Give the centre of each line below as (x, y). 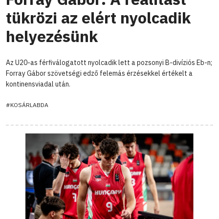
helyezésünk (52, 36)
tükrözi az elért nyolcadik (98, 17)
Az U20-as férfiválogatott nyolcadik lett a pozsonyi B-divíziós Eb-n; (109, 62)
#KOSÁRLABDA (27, 105)
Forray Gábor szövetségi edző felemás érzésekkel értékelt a (99, 73)
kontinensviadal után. (38, 84)
